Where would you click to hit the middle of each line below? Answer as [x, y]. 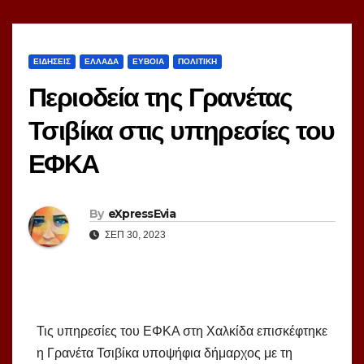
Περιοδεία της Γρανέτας [160, 97]
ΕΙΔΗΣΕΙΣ [52, 62]
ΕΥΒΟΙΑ [148, 62]
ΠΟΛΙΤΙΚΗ [197, 62]
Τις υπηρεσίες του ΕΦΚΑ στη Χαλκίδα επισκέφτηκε [182, 331]
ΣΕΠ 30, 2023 [134, 235]
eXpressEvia [141, 214]
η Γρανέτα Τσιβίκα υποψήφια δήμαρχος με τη [165, 353]
